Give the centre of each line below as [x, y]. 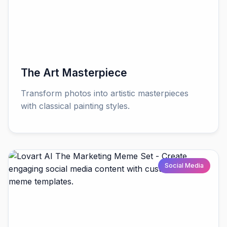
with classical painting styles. [75, 106]
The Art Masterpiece [74, 73]
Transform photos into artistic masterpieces [105, 93]
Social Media [184, 166]
